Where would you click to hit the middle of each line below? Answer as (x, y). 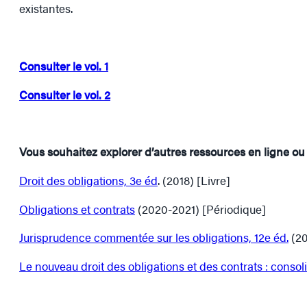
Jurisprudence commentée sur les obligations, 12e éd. (154, 237)
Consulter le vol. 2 (65, 94)
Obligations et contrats (77, 209)
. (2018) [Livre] (194, 180)
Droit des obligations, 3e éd (88, 180)
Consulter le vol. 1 (64, 65)
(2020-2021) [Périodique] (200, 209)
